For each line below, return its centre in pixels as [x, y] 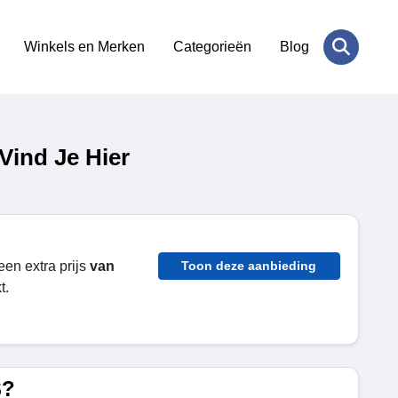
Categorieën [212, 47]
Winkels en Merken [84, 47]
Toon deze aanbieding [249, 266]
